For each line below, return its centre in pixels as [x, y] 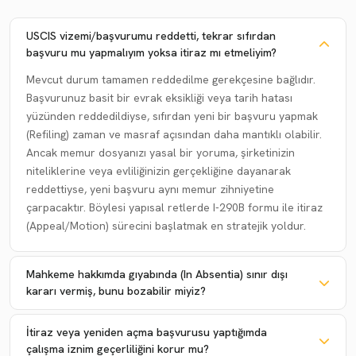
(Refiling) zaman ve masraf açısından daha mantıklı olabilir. [174, 134]
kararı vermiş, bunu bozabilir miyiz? [116, 290]
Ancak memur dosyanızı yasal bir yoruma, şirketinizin [161, 152]
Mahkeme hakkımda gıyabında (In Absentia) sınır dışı [157, 274]
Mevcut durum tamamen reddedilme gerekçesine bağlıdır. [171, 79]
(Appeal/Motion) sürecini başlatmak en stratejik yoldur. [166, 225]
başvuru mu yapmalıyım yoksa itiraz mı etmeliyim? [151, 52]
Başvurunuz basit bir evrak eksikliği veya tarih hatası [159, 97]
